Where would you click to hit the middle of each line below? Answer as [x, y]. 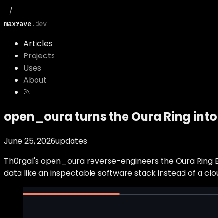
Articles [38, 44]
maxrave [18, 24]
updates [71, 141]
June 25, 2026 [30, 141]
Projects [39, 56]
